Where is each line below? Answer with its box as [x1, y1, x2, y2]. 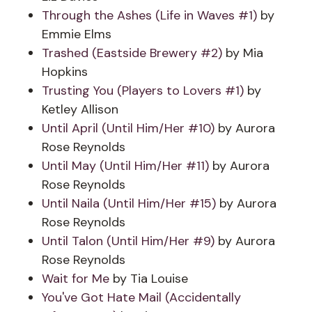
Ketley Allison [42, 101, 118, 118]
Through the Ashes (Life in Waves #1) [42, 7, 257, 24]
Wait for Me [42, 270, 113, 287]
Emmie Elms [42, 26, 111, 42]
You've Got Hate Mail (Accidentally [42, 289, 241, 306]
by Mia [222, 45, 263, 61]
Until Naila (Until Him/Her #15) [42, 195, 216, 212]
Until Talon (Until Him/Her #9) [42, 233, 214, 249]
